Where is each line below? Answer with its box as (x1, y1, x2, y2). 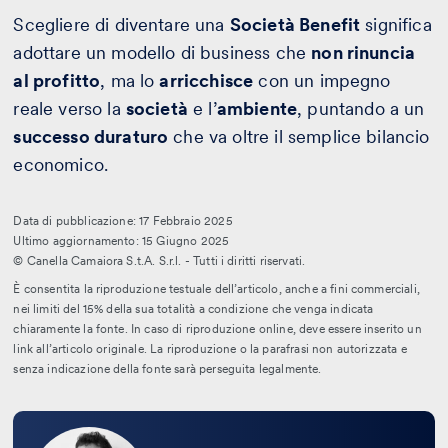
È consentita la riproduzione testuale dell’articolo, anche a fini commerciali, (13, 282, 420, 297)
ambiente (216, 98, 298, 120)
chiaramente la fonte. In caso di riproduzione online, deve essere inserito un (13, 322, 422, 337)
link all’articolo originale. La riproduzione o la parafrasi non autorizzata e (13, 342, 407, 357)
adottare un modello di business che (13, 42, 312, 64)
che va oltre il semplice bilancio (168, 126, 430, 148)
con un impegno (253, 70, 391, 92)
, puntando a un (297, 98, 425, 120)
